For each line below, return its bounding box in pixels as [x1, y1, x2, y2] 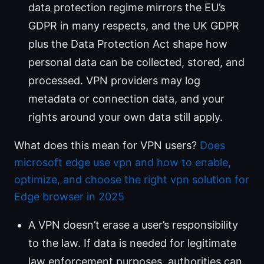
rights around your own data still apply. [28, 111, 223, 124]
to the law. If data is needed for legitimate [28, 237, 236, 250]
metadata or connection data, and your [28, 93, 225, 105]
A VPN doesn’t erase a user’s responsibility [28, 219, 238, 232]
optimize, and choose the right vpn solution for [14, 173, 249, 186]
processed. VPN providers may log [28, 74, 200, 87]
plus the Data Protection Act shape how [28, 38, 227, 51]
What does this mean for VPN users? [14, 139, 200, 152]
